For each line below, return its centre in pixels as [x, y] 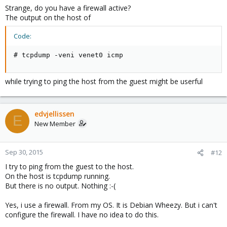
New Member [55, 123]
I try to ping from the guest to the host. [69, 166]
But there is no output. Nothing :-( [60, 185]
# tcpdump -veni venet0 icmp [68, 55]
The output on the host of [48, 17]
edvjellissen [54, 113]
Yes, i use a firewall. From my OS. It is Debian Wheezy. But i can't [111, 205]
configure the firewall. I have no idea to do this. [82, 214]
